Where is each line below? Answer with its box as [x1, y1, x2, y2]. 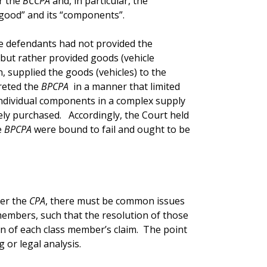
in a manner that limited [68, 79, 180, 93]
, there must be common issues [45, 194, 185, 207]
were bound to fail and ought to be [31, 122, 190, 136]
